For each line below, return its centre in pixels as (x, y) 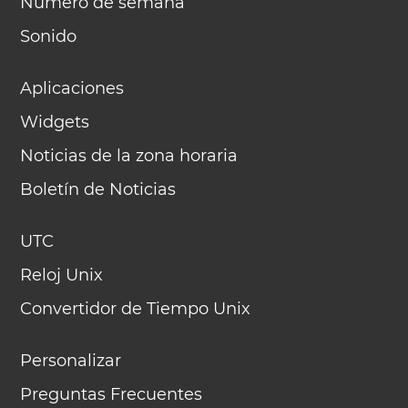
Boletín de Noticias (98, 189)
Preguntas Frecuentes (112, 394)
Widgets (55, 122)
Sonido (49, 36)
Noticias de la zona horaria (129, 156)
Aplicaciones (72, 88)
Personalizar (71, 361)
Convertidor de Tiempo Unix (136, 309)
